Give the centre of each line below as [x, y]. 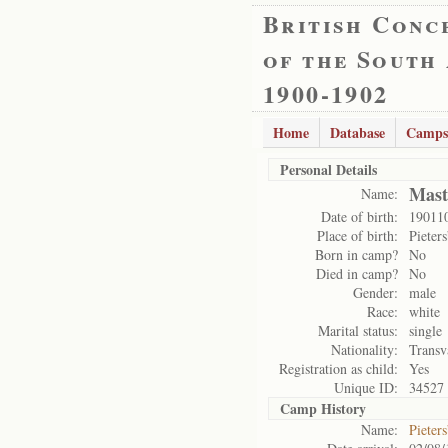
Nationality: [364, 349]
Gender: [375, 292]
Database [357, 132]
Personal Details [328, 169]
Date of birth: [359, 216]
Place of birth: [357, 235]
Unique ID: [366, 387]
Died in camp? [357, 273]
